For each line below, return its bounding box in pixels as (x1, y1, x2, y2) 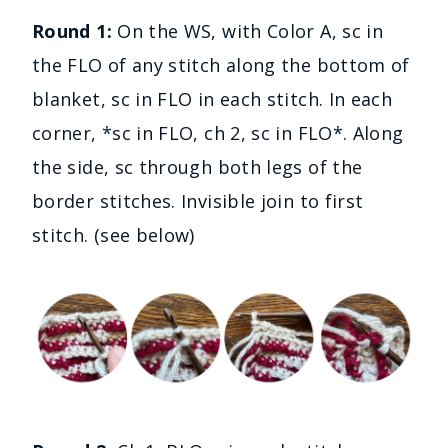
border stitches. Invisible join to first (32, 188, 364, 213)
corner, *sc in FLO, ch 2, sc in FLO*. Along (32, 120, 404, 145)
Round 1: (32, 18, 118, 43)
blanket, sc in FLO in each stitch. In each (32, 86, 393, 111)
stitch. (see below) (32, 222, 195, 247)
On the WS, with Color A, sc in (117, 18, 384, 43)
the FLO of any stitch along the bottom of (32, 52, 410, 77)
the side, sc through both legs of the (32, 154, 363, 179)
